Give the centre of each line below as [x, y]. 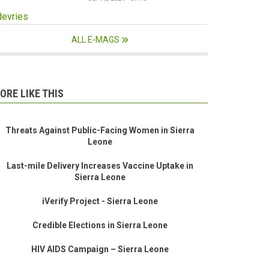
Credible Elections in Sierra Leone [100, 225]
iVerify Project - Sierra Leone [100, 201]
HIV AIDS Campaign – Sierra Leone [100, 249]
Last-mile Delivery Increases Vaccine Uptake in [100, 166]
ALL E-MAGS [95, 40]
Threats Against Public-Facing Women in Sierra [100, 131]
